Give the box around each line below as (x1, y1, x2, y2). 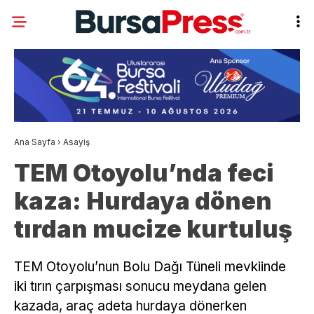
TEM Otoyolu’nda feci (14, 158, 274, 188)
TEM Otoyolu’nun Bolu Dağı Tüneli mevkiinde (14, 259, 286, 275)
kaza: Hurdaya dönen (14, 186, 272, 216)
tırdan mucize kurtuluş (14, 214, 292, 244)
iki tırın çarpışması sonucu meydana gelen (14, 278, 266, 295)
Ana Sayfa (14, 137, 55, 148)
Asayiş (63, 137, 90, 148)
